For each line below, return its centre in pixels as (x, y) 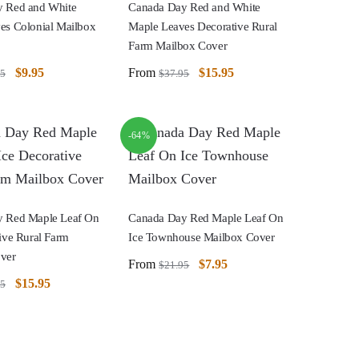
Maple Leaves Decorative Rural (203, 27)
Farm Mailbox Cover (178, 46)
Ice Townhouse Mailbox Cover (202, 238)
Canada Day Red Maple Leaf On (206, 218)
